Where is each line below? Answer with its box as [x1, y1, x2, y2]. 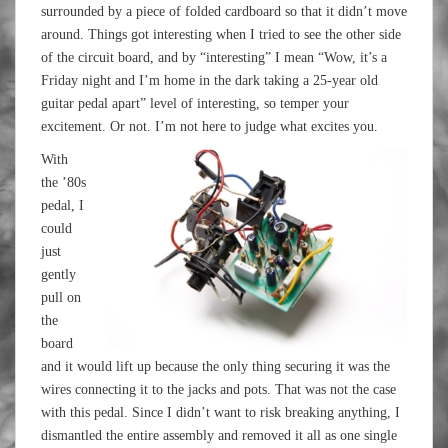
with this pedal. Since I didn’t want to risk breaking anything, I [41, 405, 400, 420]
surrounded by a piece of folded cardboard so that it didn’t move [41, 4, 407, 19]
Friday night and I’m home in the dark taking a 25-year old [41, 73, 378, 88]
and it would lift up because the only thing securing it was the [41, 359, 390, 374]
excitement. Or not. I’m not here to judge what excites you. [41, 119, 378, 134]
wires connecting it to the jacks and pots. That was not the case [41, 382, 396, 397]
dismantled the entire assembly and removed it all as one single [41, 428, 397, 443]
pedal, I [41, 198, 84, 213]
